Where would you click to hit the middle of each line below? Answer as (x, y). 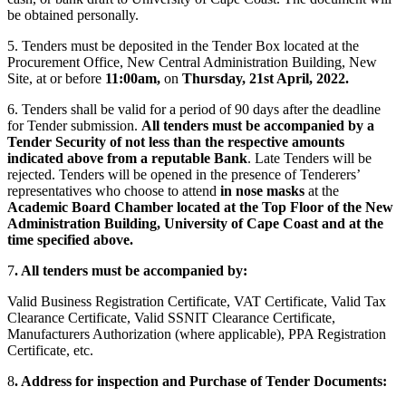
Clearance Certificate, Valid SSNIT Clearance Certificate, (171, 317)
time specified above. (70, 239)
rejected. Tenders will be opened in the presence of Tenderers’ (184, 174)
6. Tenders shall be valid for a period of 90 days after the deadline (194, 109)
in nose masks (262, 190)
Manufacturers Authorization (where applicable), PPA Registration (197, 333)
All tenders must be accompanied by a (258, 125)
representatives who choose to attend (114, 190)
